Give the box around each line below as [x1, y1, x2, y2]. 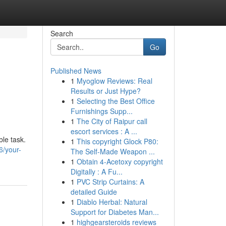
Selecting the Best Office [76, 96, 155, 106]
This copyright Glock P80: [76, 136, 158, 146]
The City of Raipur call [76, 116, 147, 126]
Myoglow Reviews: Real [76, 76, 152, 86]
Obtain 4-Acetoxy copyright [76, 156, 163, 166]
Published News [50, 66, 101, 76]
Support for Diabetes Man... [70, 207, 159, 217]
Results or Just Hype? [70, 86, 141, 96]
